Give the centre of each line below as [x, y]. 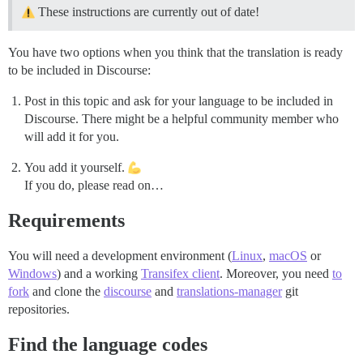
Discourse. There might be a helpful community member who [181, 119]
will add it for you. [72, 137]
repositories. [39, 310]
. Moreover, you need [276, 274]
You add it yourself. [76, 168]
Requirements [66, 221]
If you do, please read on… [94, 186]
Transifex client [180, 274]
